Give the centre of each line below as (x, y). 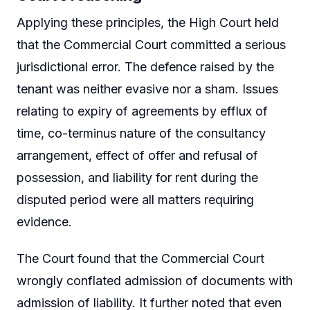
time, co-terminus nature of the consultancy (141, 133)
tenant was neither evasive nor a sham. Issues (147, 89)
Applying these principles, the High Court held (148, 22)
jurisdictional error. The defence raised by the (145, 66)
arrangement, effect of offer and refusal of (137, 155)
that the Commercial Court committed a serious (151, 44)
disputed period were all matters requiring (135, 199)
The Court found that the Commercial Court (140, 259)
